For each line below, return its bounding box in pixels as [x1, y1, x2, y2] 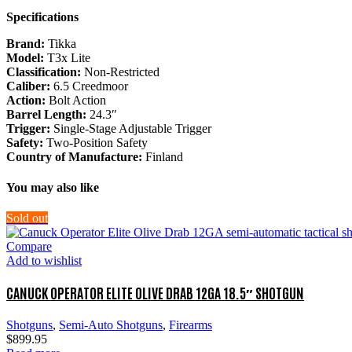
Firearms [169, 317, 212, 332]
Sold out [6, 211, 48, 225]
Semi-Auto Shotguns [59, 317, 163, 332]
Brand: [6, 36, 45, 50]
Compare [6, 240, 52, 254]
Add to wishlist [6, 254, 82, 268]
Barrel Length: [6, 107, 86, 121]
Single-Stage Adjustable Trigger [50, 121, 211, 135]
